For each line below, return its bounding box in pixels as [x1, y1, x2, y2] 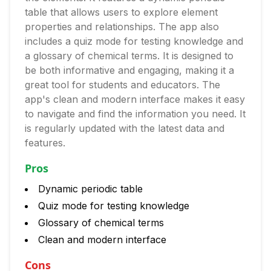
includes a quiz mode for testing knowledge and [25, 35, 243, 47]
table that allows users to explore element [25, 6, 218, 18]
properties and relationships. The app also [25, 21, 219, 33]
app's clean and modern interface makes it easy [25, 93, 245, 105]
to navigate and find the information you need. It [25, 108, 246, 120]
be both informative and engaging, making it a [25, 64, 234, 76]
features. [25, 137, 65, 149]
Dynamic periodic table [38, 183, 143, 195]
